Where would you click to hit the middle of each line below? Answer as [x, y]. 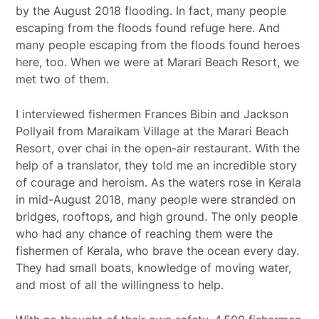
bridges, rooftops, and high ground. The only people [157, 216]
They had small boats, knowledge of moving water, [154, 267]
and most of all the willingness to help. [120, 284]
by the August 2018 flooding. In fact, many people [151, 10]
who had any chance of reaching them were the [145, 233]
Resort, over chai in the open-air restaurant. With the [158, 148]
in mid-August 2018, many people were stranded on [156, 199]
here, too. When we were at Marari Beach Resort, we [158, 62]
